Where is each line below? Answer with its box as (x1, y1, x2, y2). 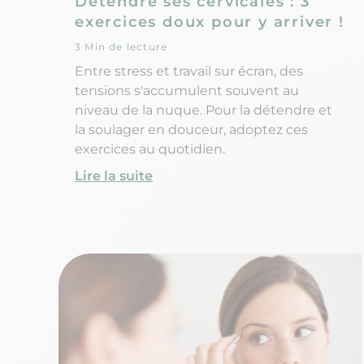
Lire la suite (75, 167, 153, 184)
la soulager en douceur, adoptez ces (75, 121, 308, 137)
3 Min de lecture (75, 40, 168, 53)
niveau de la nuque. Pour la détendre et (75, 102, 332, 118)
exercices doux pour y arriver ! (75, 12, 344, 31)
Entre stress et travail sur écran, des (75, 63, 303, 79)
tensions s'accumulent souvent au (75, 82, 299, 98)
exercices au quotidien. (75, 141, 225, 157)
